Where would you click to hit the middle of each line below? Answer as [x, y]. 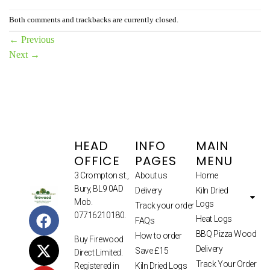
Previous [36, 39]
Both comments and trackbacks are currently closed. [94, 20]
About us [151, 175]
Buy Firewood [99, 239]
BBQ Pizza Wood [226, 234]
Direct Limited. [99, 252]
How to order [158, 235]
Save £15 [152, 250]
